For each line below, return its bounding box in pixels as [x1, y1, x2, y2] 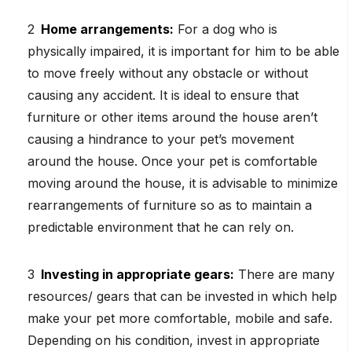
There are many [238, 266, 335, 282]
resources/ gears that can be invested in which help [27, 288, 337, 304]
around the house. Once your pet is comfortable [27, 153, 317, 169]
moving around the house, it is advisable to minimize [27, 175, 338, 191]
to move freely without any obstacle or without [27, 65, 308, 81]
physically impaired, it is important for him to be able [27, 43, 339, 59]
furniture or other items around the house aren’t [27, 109, 317, 125]
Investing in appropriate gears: [41, 266, 234, 282]
